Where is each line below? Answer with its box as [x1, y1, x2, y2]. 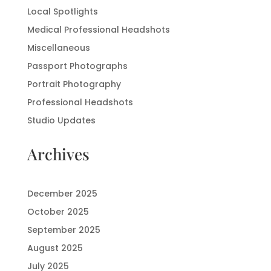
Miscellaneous [27, 42, 90, 54]
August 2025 [27, 242, 83, 255]
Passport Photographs [27, 60, 128, 73]
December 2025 [27, 188, 97, 200]
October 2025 [27, 206, 89, 218]
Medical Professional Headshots [27, 24, 170, 36]
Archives [27, 143, 90, 165]
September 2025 [27, 224, 100, 237]
